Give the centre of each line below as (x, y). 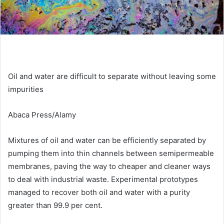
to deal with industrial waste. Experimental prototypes (103, 179)
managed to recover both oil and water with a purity (99, 192)
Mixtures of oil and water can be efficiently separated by (107, 140)
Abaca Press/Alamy (42, 114)
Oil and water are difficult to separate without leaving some (112, 76)
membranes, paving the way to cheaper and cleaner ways (109, 166)
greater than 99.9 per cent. (55, 205)
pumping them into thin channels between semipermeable (111, 153)
